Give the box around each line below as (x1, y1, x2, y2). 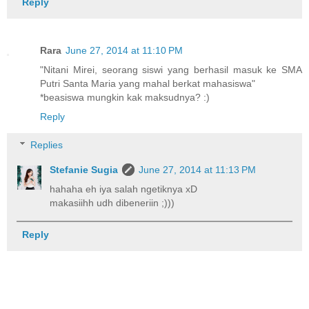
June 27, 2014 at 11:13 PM (139, 164, 257, 176)
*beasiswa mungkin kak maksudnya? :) (40, 91, 210, 103)
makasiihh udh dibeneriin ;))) (50, 197, 175, 209)
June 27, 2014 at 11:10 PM (66, 44, 183, 56)
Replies (30, 139, 63, 151)
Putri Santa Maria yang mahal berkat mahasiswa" (40, 77, 255, 89)
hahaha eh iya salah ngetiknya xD (50, 183, 198, 195)
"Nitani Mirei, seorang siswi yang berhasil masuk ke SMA (40, 63, 302, 75)
